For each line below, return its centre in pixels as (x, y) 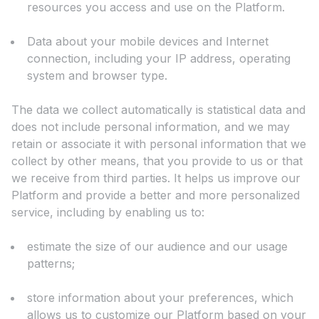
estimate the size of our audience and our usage (157, 247)
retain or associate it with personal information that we (159, 144)
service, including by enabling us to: (108, 213)
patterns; (51, 264)
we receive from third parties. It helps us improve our (156, 178)
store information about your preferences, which (160, 298)
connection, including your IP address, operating (159, 59)
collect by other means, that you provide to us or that (157, 161)
